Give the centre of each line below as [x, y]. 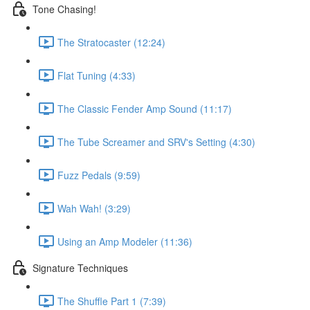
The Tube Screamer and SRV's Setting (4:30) [156, 142]
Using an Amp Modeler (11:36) [125, 241]
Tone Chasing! [64, 9]
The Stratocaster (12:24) [111, 42]
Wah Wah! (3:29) [94, 208]
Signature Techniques [80, 267]
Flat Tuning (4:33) [97, 75]
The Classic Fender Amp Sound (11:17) [145, 108]
